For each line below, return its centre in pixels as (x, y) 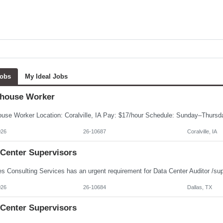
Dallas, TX (199, 187)
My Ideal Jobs (47, 76)
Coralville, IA (202, 132)
